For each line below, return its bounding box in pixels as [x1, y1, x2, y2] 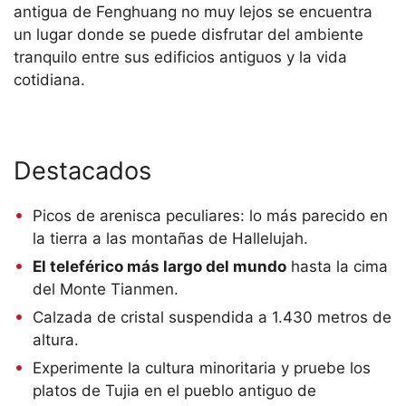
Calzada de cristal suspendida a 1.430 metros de [33, 307, 392, 326]
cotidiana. [14, 70, 85, 89]
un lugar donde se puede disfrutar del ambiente [14, 24, 363, 43]
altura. [33, 330, 80, 349]
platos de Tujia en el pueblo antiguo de [33, 381, 317, 400]
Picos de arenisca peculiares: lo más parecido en [33, 206, 389, 225]
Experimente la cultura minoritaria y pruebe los [33, 358, 372, 377]
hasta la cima [286, 256, 389, 275]
